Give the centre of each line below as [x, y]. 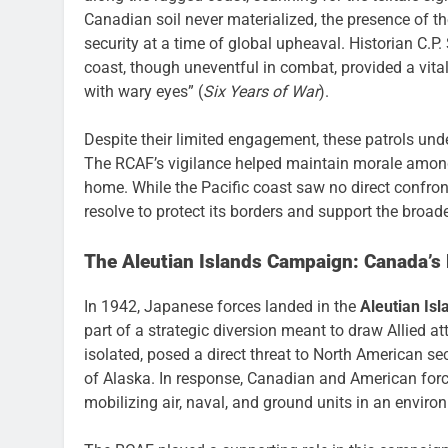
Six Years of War [261, 92]
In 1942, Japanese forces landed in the [222, 306]
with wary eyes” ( [143, 92]
